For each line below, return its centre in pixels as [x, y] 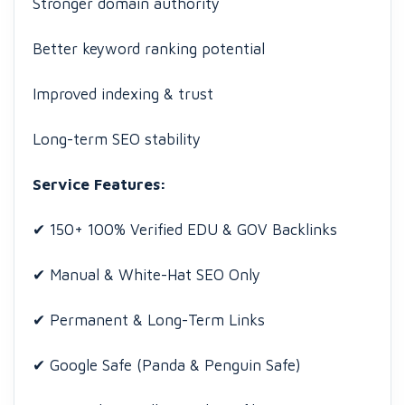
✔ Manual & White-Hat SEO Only [146, 275]
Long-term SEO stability [117, 139]
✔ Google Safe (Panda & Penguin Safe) [167, 365]
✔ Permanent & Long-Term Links [149, 320]
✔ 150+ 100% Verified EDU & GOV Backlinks [185, 230]
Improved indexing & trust [123, 94]
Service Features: [99, 184]
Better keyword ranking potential [149, 49]
